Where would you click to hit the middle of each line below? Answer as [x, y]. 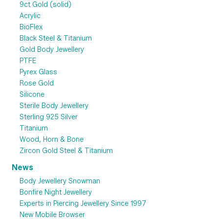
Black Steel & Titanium [56, 39]
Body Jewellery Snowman [60, 181]
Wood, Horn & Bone [52, 140]
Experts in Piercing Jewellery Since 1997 [83, 204]
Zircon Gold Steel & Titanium [66, 151]
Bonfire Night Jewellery [56, 193]
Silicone [32, 95]
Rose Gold [37, 84]
